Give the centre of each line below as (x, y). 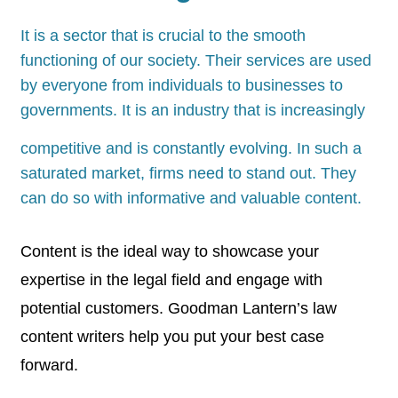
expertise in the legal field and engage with (171, 280)
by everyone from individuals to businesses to (182, 85)
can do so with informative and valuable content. (191, 198)
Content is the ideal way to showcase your (170, 251)
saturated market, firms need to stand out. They (188, 173)
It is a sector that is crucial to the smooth (163, 36)
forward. (49, 365)
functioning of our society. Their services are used (196, 60)
